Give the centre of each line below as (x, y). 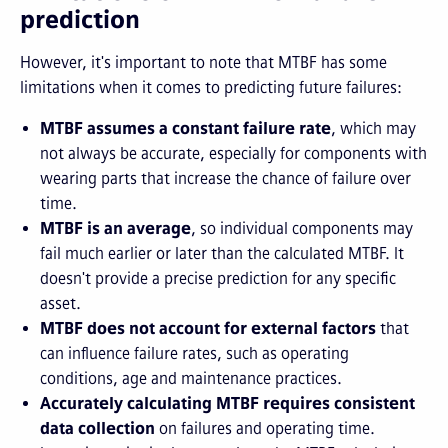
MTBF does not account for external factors (208, 328)
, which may (373, 128)
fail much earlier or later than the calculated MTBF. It (222, 253)
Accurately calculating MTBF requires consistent (227, 403)
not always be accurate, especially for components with (233, 153)
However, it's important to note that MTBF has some (203, 62)
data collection (97, 428)
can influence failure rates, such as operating (194, 353)
